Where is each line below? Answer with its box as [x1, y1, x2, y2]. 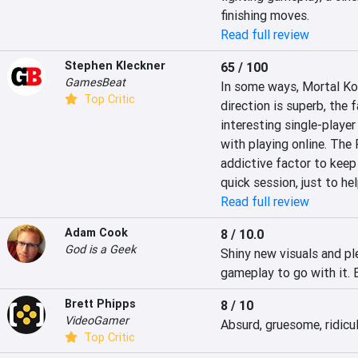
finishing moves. [220, 7, 309, 23]
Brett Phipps [65, 296, 136, 311]
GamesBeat [65, 75, 125, 89]
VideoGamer [65, 313, 129, 328]
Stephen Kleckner [65, 58, 165, 73]
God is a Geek [65, 242, 136, 257]
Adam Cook [65, 225, 128, 240]
